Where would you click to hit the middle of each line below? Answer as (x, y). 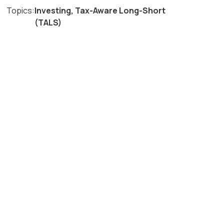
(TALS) (48, 22)
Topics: (21, 10)
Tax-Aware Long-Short (120, 10)
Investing (52, 10)
